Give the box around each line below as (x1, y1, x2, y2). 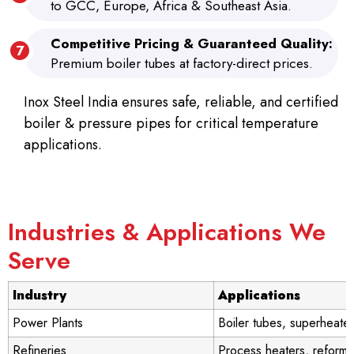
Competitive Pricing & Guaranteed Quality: (51, 33, 333, 53)
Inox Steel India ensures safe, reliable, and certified (24, 92, 338, 113)
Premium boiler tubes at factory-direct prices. (51, 53, 313, 73)
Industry (13, 286, 66, 305)
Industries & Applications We (8, 215, 326, 250)
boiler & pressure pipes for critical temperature (24, 113, 318, 134)
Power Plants (13, 314, 83, 333)
